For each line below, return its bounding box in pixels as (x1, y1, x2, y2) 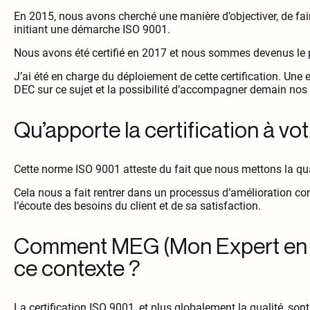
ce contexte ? (14, 255, 140, 282)
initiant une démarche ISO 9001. (14, 23, 170, 37)
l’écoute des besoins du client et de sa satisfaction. (14, 199, 261, 213)
